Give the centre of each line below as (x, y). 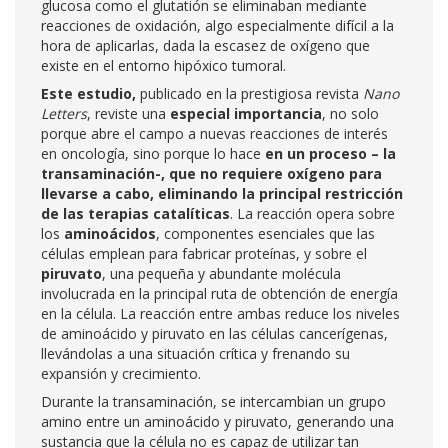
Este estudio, (90, 93)
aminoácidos (110, 233)
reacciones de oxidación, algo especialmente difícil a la (217, 25)
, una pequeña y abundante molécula (221, 273)
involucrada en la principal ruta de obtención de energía (219, 293)
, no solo (350, 113)
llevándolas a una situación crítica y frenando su (195, 353)
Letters (64, 113)
